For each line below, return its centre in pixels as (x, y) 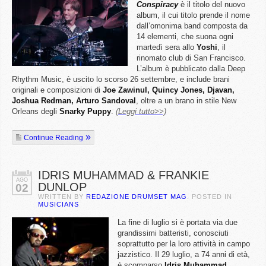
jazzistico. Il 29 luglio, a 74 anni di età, (184, 254)
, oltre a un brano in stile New (186, 101)
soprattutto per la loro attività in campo (184, 244)
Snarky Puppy (85, 111)
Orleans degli (36, 111)
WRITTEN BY (62, 197)
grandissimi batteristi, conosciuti (173, 233)
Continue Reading (53, 138)
